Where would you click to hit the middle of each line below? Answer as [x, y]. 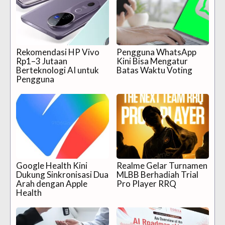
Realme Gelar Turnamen [162, 165]
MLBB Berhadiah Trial [157, 174]
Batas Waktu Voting [154, 70]
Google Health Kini [52, 165]
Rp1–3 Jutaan [42, 61]
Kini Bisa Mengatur [152, 61]
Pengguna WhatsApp [156, 52]
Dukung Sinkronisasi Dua [62, 174]
